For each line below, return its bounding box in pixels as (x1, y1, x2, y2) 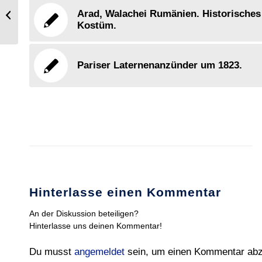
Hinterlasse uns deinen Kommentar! (29, 221, 162, 230)
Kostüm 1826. (20, 13, 68, 23)
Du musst (29, 246, 74, 257)
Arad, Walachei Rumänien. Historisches (77, 8, 261, 19)
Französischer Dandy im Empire (20, 1, 129, 11)
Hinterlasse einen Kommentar (29, 185, 221, 199)
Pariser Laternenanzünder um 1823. (77, 60, 242, 71)
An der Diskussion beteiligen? (29, 209, 139, 218)
